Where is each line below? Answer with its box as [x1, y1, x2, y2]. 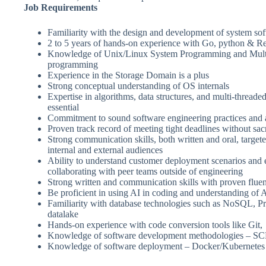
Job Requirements [24, 2, 97, 13]
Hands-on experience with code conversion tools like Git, [47, 220, 262, 230]
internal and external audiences [47, 145, 163, 156]
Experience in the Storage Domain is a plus [47, 70, 209, 81]
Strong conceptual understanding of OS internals [47, 81, 229, 91]
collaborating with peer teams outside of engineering [47, 166, 243, 177]
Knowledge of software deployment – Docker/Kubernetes [47, 241, 265, 252]
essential [47, 102, 79, 113]
